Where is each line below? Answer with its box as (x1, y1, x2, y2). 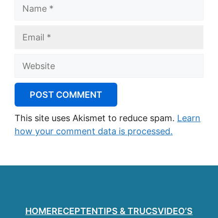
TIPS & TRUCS (98, 206, 158, 216)
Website (14, 55, 47, 65)
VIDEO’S (158, 206, 193, 216)
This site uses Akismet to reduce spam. (15, 113, 177, 123)
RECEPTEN (52, 206, 98, 216)
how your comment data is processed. (15, 126, 173, 136)
